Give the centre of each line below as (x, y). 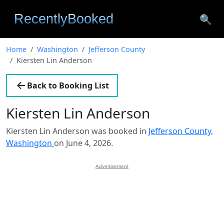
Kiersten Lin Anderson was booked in (77, 131)
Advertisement (112, 166)
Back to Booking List (68, 85)
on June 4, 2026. (83, 143)
